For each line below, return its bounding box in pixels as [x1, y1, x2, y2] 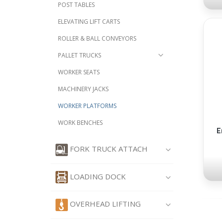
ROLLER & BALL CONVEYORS [58, 34, 136, 43]
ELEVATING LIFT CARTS [58, 17, 120, 26]
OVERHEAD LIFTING [68, 199, 141, 209]
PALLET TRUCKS [58, 51, 101, 60]
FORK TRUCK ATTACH [68, 144, 148, 154]
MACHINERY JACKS [58, 85, 109, 94]
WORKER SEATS [58, 68, 100, 77]
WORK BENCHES [58, 118, 103, 127]
